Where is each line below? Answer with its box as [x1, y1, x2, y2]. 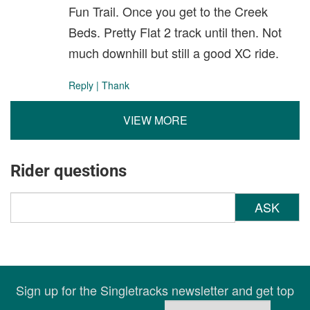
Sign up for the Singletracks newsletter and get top [16, 280, 294, 299]
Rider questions [10, 161, 127, 181]
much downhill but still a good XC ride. [69, 43, 279, 62]
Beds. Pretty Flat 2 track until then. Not [69, 22, 282, 41]
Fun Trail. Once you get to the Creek [69, 1, 268, 20]
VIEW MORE [122, 111, 188, 128]
